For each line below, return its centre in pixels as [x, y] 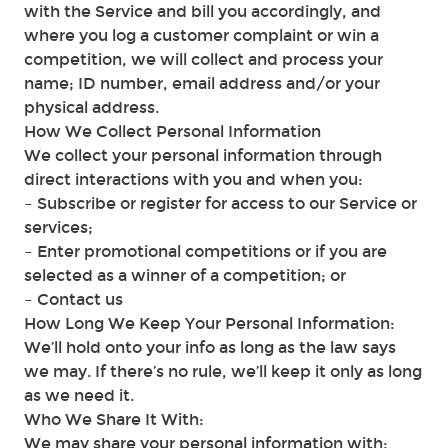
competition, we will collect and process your [203, 59]
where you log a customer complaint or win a [201, 35]
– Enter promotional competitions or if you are [205, 251]
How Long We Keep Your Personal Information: [209, 323]
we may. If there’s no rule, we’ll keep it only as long [223, 371]
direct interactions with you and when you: [193, 179]
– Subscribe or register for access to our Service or [220, 203]
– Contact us [73, 299]
